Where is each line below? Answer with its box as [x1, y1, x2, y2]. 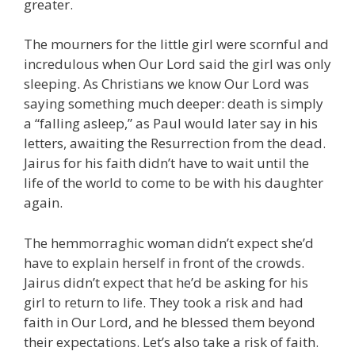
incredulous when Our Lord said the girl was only [24, 55, 331, 74]
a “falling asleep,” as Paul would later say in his [24, 114, 318, 133]
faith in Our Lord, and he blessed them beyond [24, 312, 315, 331]
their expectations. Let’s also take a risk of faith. [24, 332, 319, 351]
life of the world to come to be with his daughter [24, 174, 323, 193]
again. [24, 193, 63, 212]
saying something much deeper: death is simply [24, 94, 323, 113]
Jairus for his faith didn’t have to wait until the [24, 154, 309, 173]
